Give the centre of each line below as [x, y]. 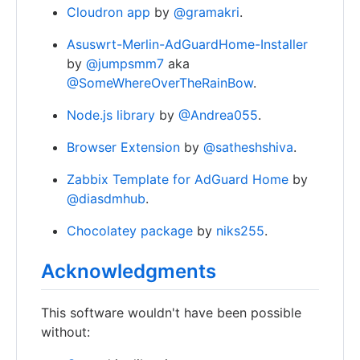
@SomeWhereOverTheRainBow [160, 83]
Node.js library [111, 115]
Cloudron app [108, 12]
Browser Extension [123, 147]
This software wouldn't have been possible [171, 313]
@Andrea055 [218, 115]
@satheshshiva [248, 147]
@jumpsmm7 [125, 64]
